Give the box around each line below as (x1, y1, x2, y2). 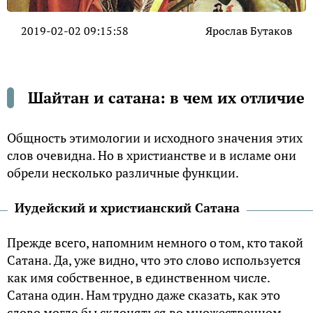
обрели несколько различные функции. (7, 163, 239, 181)
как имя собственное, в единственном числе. (7, 268, 270, 286)
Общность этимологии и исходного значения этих (7, 129, 303, 146)
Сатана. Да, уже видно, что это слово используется (7, 251, 301, 268)
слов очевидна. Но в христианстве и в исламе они (7, 146, 296, 163)
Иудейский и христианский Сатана (15, 198, 240, 216)
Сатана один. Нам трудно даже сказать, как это (7, 286, 280, 303)
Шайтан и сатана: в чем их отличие (28, 87, 305, 108)
